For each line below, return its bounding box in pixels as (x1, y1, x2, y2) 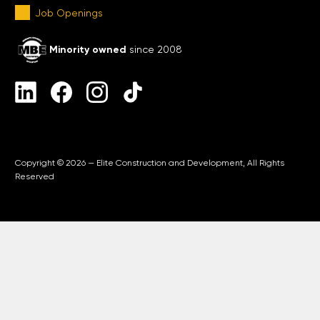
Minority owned (49, 45, 126, 55)
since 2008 (126, 45, 182, 55)
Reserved (14, 173, 54, 181)
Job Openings (34, 9, 103, 19)
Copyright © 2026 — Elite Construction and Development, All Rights (14, 159, 284, 168)
